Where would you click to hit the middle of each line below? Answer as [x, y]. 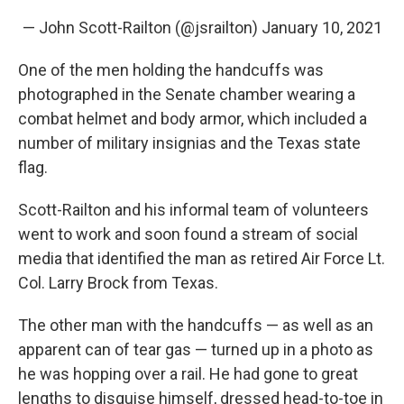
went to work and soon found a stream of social [188, 234]
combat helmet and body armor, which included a [193, 118]
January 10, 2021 [321, 27]
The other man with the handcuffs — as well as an [196, 325]
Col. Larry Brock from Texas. [118, 282]
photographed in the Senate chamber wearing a [187, 94]
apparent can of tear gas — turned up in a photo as [196, 349]
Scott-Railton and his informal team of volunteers [193, 209]
